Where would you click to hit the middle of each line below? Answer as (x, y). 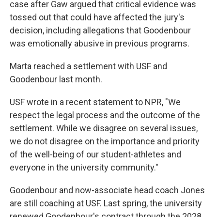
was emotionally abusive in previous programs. (100, 43)
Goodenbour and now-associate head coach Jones (107, 190)
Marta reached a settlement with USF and (88, 66)
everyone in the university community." (84, 167)
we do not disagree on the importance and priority (105, 141)
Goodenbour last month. (56, 79)
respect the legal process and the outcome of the (105, 115)
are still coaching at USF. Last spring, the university (106, 203)
